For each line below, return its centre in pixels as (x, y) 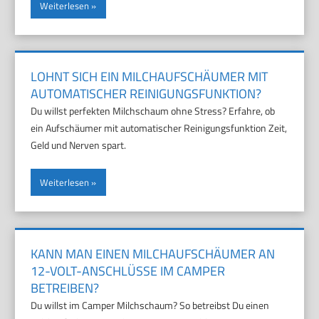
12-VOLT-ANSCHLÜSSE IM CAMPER (128, 271)
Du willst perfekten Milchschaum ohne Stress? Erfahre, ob (153, 111)
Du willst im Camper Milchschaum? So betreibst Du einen (150, 305)
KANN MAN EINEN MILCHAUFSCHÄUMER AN (153, 254)
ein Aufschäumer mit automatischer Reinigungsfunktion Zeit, (159, 128)
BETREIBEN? (65, 288)
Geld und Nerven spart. (79, 145)
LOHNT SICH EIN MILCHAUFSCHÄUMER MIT (150, 77)
